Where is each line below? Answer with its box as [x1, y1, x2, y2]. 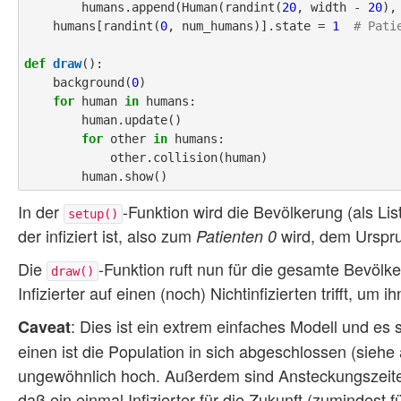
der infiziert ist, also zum [18, 224, 196, 248]
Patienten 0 [196, 225, 277, 248]
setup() [68, 207, 118, 222]
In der [18, 200, 64, 224]
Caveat [18, 315, 71, 339]
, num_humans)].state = [167, 19, 332, 34]
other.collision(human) [24, 150, 110, 166]
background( [53, 75, 132, 90]
